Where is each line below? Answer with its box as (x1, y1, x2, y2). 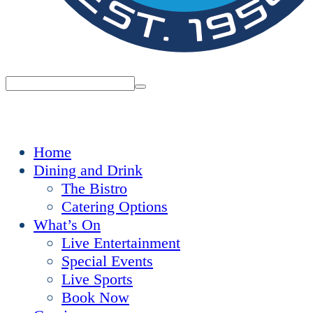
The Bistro (61, 180, 127, 197)
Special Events (61, 252, 153, 270)
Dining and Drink (34, 161, 143, 179)
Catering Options (61, 198, 168, 215)
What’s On (34, 216, 101, 233)
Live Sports (61, 270, 133, 288)
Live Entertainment (61, 234, 180, 252)
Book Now (61, 289, 129, 306)
